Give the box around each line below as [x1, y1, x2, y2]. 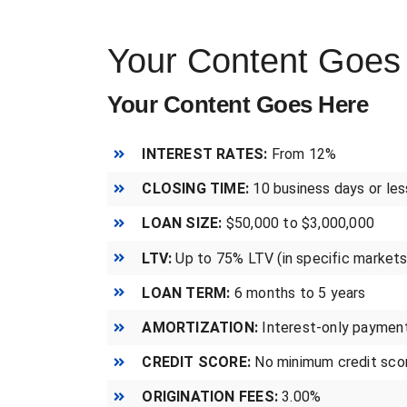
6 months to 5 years [230, 283, 366, 302]
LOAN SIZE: [142, 214, 223, 233]
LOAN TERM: [142, 283, 231, 302]
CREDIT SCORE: [142, 353, 252, 372]
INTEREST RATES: [142, 145, 268, 163]
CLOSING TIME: [142, 180, 250, 198]
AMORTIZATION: [142, 318, 259, 336]
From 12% [267, 145, 337, 163]
